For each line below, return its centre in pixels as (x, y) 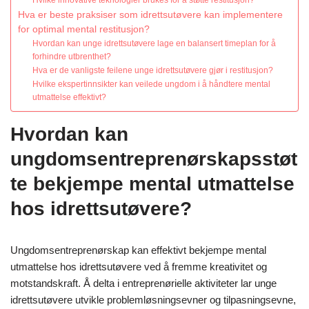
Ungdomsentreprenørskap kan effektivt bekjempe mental (138, 250)
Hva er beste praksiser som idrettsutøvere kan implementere (150, 15)
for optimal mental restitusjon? (84, 30)
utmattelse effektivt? (70, 98)
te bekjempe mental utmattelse (152, 184)
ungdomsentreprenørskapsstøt (154, 159)
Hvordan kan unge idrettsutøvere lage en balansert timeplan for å (154, 44)
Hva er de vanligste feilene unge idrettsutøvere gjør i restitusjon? (153, 71)
